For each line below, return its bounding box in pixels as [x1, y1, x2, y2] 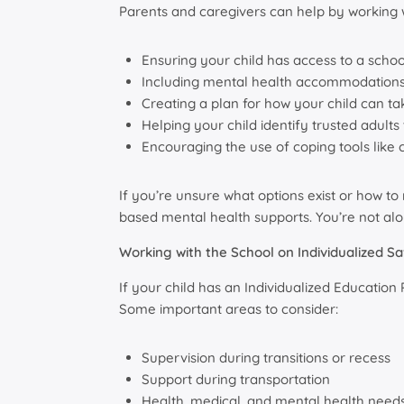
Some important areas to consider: [119, 300, 338, 318]
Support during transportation [142, 371, 330, 389]
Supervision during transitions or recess [142, 349, 390, 367]
